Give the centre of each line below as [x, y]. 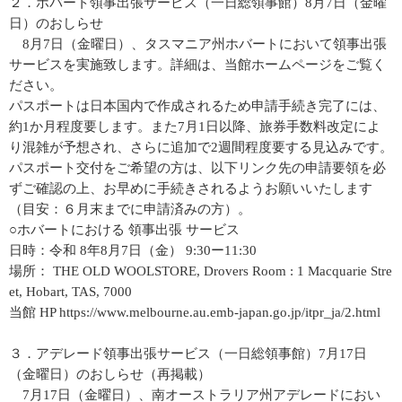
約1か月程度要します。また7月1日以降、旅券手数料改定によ [195, 127]
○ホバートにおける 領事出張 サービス [124, 230]
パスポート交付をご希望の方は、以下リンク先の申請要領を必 [197, 168]
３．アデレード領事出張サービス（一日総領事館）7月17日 [188, 354]
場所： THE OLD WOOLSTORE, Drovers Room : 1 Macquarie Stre [201, 271]
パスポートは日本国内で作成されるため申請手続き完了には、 [197, 106]
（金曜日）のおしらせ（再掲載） [110, 374]
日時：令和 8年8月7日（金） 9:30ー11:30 [133, 250]
